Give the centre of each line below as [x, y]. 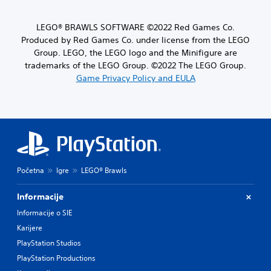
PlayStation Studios [49, 243]
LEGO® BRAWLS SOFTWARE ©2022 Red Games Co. [135, 28]
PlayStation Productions [56, 258]
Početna [31, 171]
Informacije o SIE [44, 213]
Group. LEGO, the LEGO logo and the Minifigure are [135, 53]
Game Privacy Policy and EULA [135, 78]
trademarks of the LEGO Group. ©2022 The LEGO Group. [135, 66]
